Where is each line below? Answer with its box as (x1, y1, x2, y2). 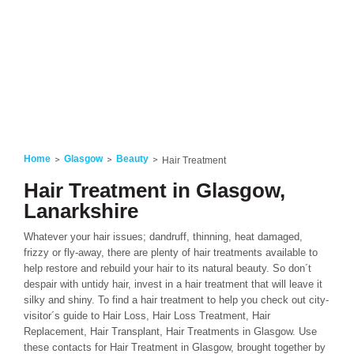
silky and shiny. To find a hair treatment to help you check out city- (24, 294, 329, 306)
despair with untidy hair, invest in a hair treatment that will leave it (24, 278, 322, 290)
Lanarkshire (24, 199, 138, 223)
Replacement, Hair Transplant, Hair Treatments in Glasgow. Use (24, 326, 317, 337)
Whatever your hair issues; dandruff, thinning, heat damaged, (24, 231, 303, 243)
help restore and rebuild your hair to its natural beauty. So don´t (24, 262, 311, 274)
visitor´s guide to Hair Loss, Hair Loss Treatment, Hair (24, 310, 270, 322)
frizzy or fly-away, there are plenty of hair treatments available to (24, 247, 318, 258)
